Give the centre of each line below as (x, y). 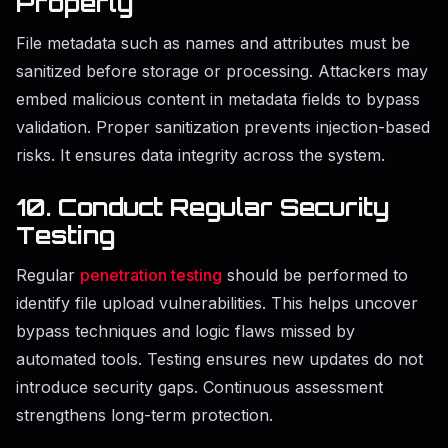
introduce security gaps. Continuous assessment (199, 387)
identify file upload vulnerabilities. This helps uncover (217, 303)
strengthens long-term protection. (144, 415)
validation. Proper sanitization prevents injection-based (223, 127)
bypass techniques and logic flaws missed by (185, 331)
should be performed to (315, 275)
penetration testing (151, 275)
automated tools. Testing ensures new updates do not (219, 359)
